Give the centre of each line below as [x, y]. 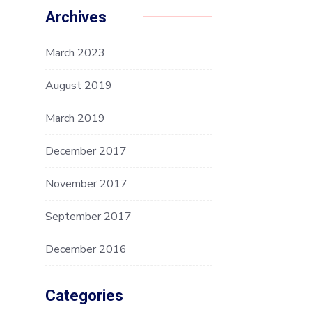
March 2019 [75, 118]
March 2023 [75, 53]
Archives [76, 17]
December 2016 [86, 249]
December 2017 [86, 151]
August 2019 [79, 85]
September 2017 [88, 216]
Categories [84, 295]
